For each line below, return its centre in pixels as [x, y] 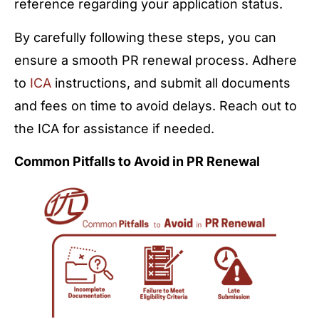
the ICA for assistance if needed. [114, 128]
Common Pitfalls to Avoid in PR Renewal [137, 162]
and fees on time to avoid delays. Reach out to [156, 105]
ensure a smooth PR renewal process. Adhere [156, 60]
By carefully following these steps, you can [145, 37]
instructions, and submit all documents [171, 83]
